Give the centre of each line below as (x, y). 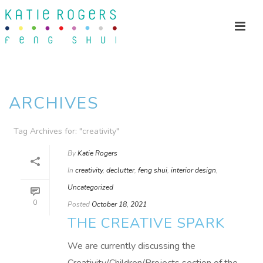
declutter (120, 170)
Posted (79, 204)
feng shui (153, 170)
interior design (193, 170)
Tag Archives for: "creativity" (66, 131)
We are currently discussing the (131, 246)
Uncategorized (90, 187)
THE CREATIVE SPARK (146, 223)
